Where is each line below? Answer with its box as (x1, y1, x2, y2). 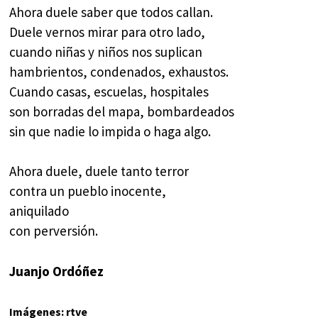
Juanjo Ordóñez (9, 262, 104, 280)
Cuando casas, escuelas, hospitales (9, 82, 209, 100)
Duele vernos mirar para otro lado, (9, 23, 206, 40)
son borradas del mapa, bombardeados (9, 102, 235, 120)
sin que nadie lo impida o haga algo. (9, 122, 212, 140)
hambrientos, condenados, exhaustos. (9, 62, 229, 80)
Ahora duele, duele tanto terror (9, 163, 190, 180)
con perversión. (9, 222, 99, 240)
